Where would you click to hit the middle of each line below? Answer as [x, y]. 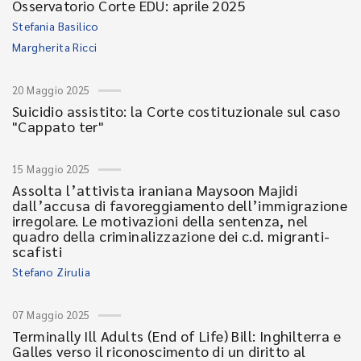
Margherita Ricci [55, 47]
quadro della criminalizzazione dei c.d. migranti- [171, 236]
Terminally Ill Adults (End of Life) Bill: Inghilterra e [176, 336]
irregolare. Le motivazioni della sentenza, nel [160, 220]
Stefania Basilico [56, 26]
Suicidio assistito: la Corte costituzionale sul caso [176, 111]
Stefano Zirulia [51, 272]
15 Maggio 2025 [51, 169]
